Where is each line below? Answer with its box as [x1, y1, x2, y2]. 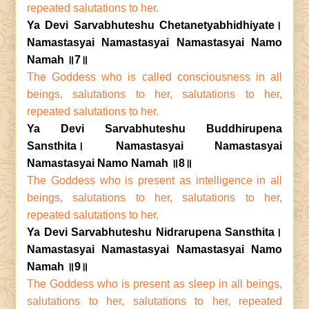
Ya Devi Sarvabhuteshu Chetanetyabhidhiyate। [27, 19, 282, 31]
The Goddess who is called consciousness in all [27, 71, 282, 83]
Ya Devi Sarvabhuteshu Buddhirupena [27, 123, 282, 134]
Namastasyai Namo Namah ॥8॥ [27, 157, 192, 169]
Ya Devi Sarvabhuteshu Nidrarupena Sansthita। [27, 226, 282, 238]
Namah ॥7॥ [27, 54, 88, 66]
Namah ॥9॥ [27, 261, 88, 272]
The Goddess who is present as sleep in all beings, [27, 278, 282, 290]
